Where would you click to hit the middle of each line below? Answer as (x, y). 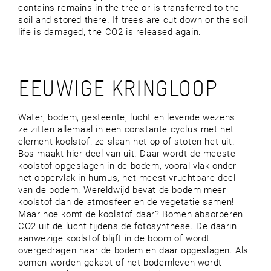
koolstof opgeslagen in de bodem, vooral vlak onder (128, 166)
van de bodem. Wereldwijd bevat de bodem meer (122, 190)
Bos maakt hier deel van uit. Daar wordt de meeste (127, 154)
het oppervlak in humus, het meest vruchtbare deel (127, 178)
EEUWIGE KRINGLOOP (118, 88)
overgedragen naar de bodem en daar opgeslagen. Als (134, 250)
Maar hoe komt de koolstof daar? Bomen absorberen (131, 214)
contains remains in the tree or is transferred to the (129, 8)
